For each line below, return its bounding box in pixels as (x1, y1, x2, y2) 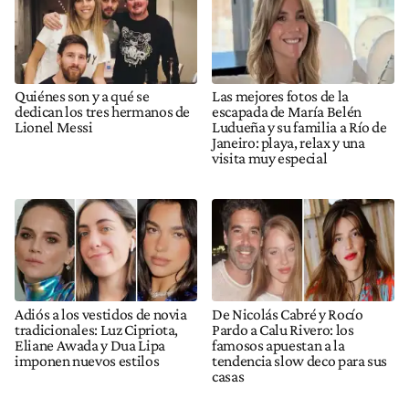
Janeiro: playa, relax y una (212, 133, 365, 152)
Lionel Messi (15, 118, 93, 137)
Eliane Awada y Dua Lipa (15, 335, 165, 354)
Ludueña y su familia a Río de (212, 118, 387, 137)
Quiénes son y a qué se (15, 87, 150, 106)
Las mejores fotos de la (212, 87, 349, 106)
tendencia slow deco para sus (212, 351, 388, 370)
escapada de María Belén (212, 102, 362, 121)
